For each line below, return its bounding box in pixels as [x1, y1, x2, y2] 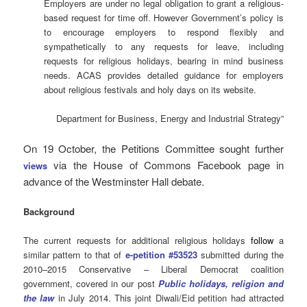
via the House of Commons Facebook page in [47, 157, 284, 172]
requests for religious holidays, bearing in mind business [44, 54, 284, 68]
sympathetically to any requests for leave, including [44, 40, 284, 53]
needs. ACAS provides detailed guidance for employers [44, 69, 284, 82]
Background [23, 204, 75, 218]
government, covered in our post [23, 276, 158, 290]
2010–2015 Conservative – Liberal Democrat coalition [23, 262, 284, 275]
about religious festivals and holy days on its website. [44, 83, 257, 97]
